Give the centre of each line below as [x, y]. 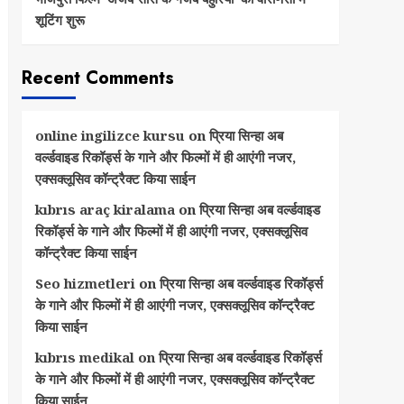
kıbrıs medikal [84, 357]
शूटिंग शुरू [60, 20]
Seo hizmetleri [85, 283]
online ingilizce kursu [110, 135]
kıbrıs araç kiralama [105, 209]
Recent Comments [97, 78]
